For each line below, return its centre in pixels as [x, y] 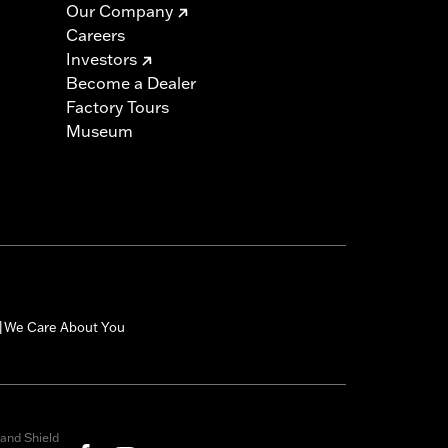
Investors [101, 59]
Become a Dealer [131, 83]
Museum [99, 131]
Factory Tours [117, 107]
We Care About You [64, 327]
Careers [95, 35]
